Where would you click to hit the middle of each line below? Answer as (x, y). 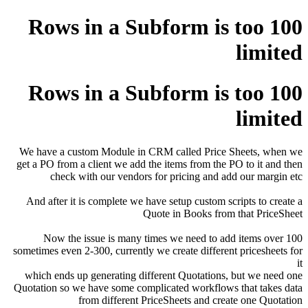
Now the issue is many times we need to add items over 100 (173, 239)
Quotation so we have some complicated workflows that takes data (158, 288)
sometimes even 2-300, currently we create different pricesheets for (158, 251)
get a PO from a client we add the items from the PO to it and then (159, 164)
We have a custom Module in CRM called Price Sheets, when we (161, 152)
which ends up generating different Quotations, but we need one (164, 276)
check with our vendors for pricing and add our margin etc (176, 177)
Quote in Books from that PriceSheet (223, 214)
